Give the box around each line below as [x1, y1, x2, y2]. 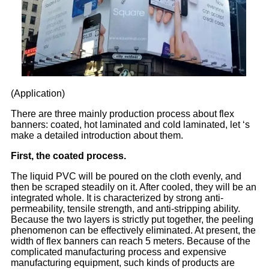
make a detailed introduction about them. [11, 130, 183, 141]
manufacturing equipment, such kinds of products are [11, 257, 235, 268]
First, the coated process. [11, 150, 126, 161]
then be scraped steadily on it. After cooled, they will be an [11, 181, 256, 192]
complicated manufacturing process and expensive [11, 246, 226, 257]
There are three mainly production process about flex [11, 108, 234, 119]
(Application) [11, 88, 65, 98]
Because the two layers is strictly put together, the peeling [11, 214, 253, 225]
